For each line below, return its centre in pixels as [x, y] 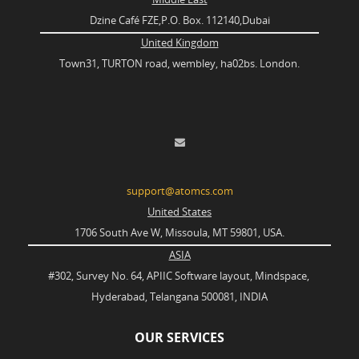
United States [179, 212]
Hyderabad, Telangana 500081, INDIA [179, 297]
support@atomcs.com [179, 191]
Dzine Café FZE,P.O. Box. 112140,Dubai [179, 20]
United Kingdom [179, 43]
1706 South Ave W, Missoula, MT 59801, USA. [179, 233]
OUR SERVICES [179, 338]
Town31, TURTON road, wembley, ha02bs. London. [179, 64]
